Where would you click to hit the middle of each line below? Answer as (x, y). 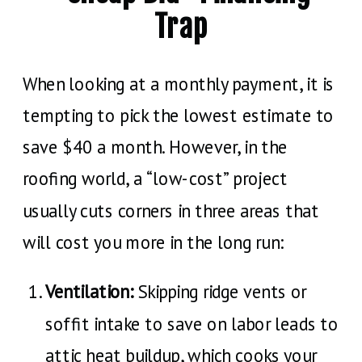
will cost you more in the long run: (154, 242)
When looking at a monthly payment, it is (179, 84)
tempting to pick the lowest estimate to (179, 115)
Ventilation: (90, 291)
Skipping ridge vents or (220, 291)
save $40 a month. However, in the (155, 147)
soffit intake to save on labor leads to (192, 324)
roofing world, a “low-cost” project (155, 178)
